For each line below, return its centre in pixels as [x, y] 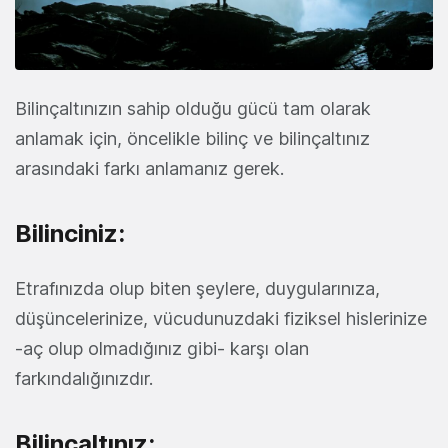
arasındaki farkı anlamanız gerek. [149, 169]
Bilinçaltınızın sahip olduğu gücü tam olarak [193, 109]
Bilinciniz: [70, 234]
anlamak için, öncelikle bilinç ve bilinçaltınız [192, 139]
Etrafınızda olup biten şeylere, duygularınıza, [197, 289]
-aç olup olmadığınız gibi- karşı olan [162, 349]
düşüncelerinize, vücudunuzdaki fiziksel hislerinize [221, 319]
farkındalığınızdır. [84, 379]
